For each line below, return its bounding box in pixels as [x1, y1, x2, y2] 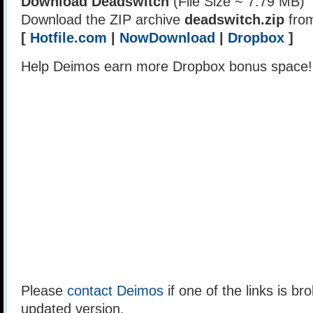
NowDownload [119, 30, 215, 45]
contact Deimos [67, 283, 163, 298]
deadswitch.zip [184, 12, 284, 27]
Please [21, 283, 67, 298]
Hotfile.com [30, 30, 107, 45]
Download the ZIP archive [21, 12, 184, 27]
